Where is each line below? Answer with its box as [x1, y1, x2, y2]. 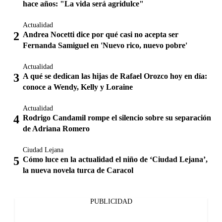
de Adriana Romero [23, 124, 90, 133]
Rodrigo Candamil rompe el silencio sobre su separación [23, 113, 211, 122]
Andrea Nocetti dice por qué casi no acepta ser [23, 30, 178, 39]
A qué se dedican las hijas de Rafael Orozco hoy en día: [23, 72, 207, 80]
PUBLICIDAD [90, 198, 132, 205]
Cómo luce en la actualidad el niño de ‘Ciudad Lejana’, [23, 155, 208, 164]
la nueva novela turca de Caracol [23, 166, 133, 174]
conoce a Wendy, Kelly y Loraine [23, 83, 133, 91]
